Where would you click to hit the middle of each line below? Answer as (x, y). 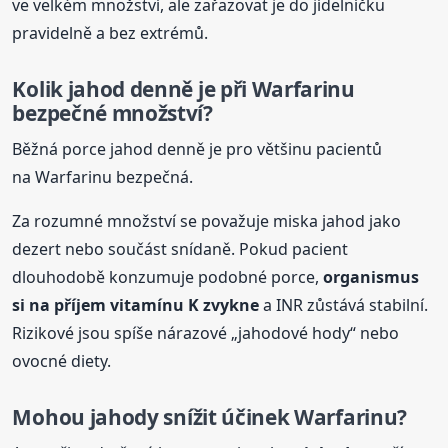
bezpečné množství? (112, 112)
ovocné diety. (62, 360)
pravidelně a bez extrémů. (110, 32)
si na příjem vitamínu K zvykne (136, 304)
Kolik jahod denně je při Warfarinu (183, 88)
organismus (371, 276)
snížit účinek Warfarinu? (282, 416)
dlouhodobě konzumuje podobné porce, (168, 276)
